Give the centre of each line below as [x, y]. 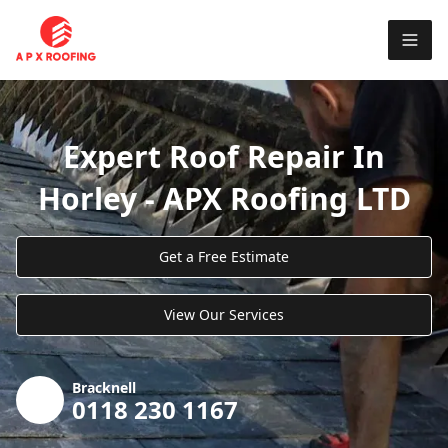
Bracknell [104, 387]
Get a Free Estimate [224, 256]
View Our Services [224, 314]
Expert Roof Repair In [224, 156]
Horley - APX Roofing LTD [224, 198]
